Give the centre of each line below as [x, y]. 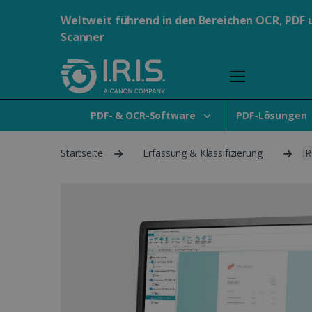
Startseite [82, 153]
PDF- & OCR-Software [145, 115]
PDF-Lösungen [272, 115]
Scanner [83, 37]
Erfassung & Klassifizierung [203, 153]
